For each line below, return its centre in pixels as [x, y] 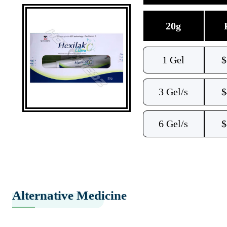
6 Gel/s [173, 124]
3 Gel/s [173, 92]
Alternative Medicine [69, 195]
